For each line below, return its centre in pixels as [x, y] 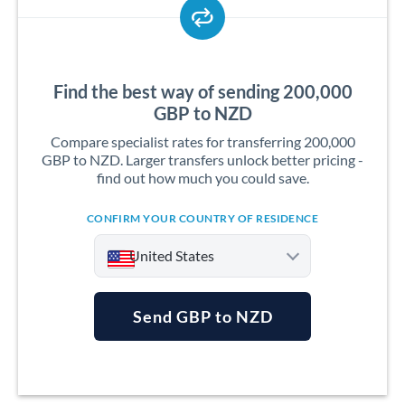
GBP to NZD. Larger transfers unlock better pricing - [202, 160]
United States [172, 255]
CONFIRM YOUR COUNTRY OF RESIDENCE [202, 218]
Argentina [154, 363]
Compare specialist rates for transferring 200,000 [202, 141]
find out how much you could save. [202, 178]
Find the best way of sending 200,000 [202, 91]
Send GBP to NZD [202, 316]
